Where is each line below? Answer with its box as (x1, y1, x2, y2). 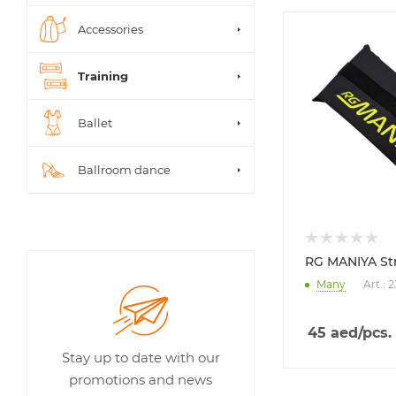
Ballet (78, 115, 112, 130)
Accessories (78, 21, 143, 36)
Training (78, 68, 128, 83)
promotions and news (69, 371, 212, 389)
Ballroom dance (78, 162, 171, 177)
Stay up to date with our (61, 349, 220, 367)
